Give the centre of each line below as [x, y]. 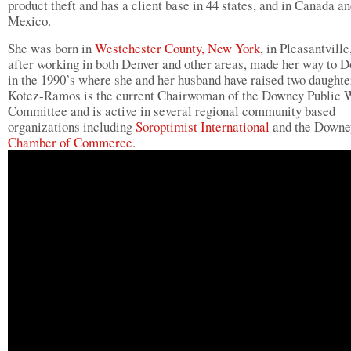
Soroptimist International [203, 127]
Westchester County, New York [177, 48]
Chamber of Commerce [70, 142]
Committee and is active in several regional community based [172, 111]
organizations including [72, 127]
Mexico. [29, 21]
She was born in [51, 48]
